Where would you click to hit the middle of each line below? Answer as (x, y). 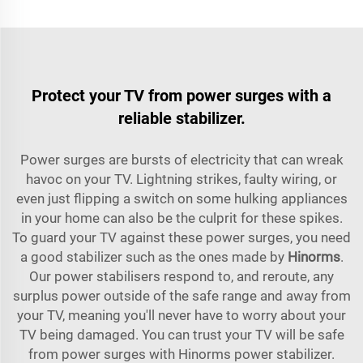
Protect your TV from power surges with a (181, 95)
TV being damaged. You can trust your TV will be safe (181, 334)
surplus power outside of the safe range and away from (181, 295)
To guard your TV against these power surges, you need (181, 237)
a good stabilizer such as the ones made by (154, 256)
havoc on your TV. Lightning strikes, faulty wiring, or (181, 179)
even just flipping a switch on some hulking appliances (181, 198)
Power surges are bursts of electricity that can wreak (181, 159)
